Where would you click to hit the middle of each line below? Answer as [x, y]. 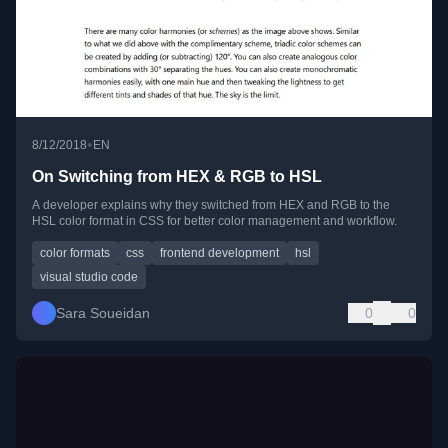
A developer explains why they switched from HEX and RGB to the [211, 205]
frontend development [219, 253]
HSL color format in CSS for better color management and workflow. [214, 221]
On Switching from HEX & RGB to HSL [177, 177]
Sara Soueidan [103, 313]
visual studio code [89, 277]
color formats [75, 253]
